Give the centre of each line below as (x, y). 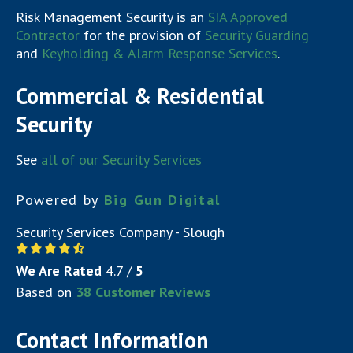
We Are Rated (59, 270)
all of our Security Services (121, 159)
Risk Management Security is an (112, 17)
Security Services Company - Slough (120, 232)
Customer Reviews (151, 292)
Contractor (48, 35)
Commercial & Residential (140, 95)
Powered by (60, 199)
